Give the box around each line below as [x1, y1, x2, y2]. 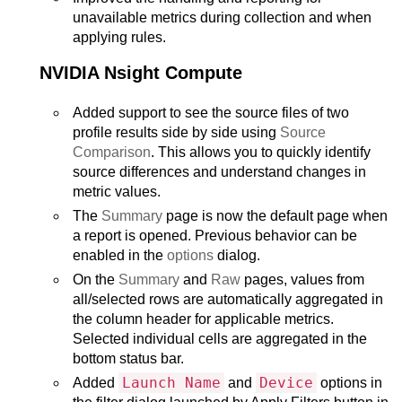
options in [317, 375, 382, 390]
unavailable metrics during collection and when [73, 10, 371, 25]
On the [73, 272, 118, 287]
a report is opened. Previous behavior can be [73, 228, 357, 243]
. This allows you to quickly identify [151, 144, 371, 160]
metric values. [73, 184, 161, 199]
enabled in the [73, 248, 167, 263]
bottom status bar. [73, 351, 184, 366]
